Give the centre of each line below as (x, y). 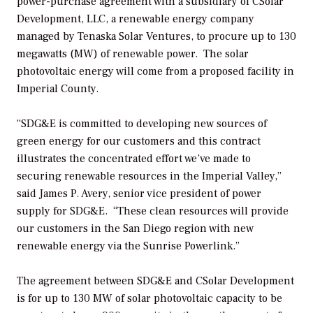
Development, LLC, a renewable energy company (136, 19)
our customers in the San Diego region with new (135, 228)
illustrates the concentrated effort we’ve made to (134, 158)
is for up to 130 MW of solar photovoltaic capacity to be (150, 299)
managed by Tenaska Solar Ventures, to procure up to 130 (156, 36)
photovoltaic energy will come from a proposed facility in (155, 71)
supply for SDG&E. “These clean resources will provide (153, 211)
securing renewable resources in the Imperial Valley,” (149, 176)
